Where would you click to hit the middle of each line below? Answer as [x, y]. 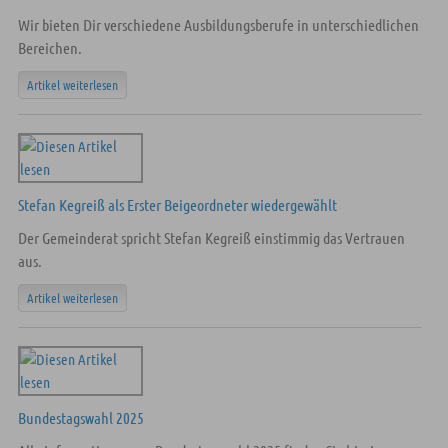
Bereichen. [49, 47]
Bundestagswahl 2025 [80, 417]
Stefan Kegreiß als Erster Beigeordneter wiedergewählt [177, 204]
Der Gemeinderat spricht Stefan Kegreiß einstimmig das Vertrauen [211, 237]
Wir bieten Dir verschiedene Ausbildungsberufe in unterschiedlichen [218, 24]
